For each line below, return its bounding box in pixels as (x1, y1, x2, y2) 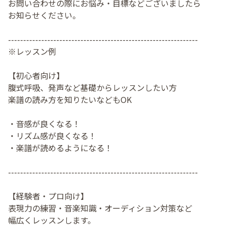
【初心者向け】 (8, 69, 64, 82)
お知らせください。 (8, 9, 80, 22)
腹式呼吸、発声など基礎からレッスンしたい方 (8, 81, 177, 94)
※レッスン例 (8, 45, 56, 58)
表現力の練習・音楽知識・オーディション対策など (8, 202, 192, 214)
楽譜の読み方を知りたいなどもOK (8, 93, 132, 106)
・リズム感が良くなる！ (8, 130, 96, 142)
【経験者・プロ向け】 (8, 190, 88, 202)
